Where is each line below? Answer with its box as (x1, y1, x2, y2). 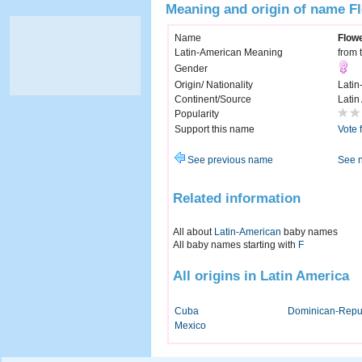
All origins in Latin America (173, 267, 349, 284)
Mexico (175, 320, 206, 332)
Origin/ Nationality (175, 79, 253, 91)
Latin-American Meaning (175, 47, 283, 59)
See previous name (185, 154, 273, 166)
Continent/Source (175, 94, 251, 106)
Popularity (175, 108, 219, 120)
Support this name (175, 124, 255, 136)
